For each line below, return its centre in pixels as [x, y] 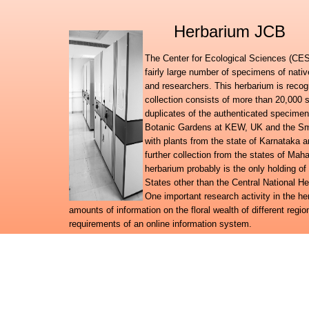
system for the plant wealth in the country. [152, 265]
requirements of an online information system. [160, 223]
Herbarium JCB [230, 31]
